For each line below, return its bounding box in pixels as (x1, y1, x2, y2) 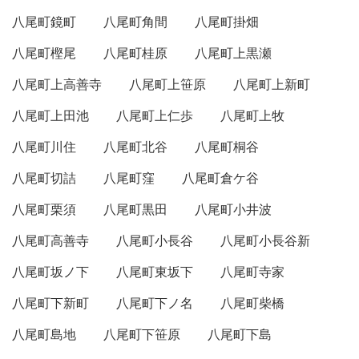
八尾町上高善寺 (12, 75, 102, 94)
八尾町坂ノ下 (12, 263, 89, 281)
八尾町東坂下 (116, 263, 193, 281)
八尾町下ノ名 (116, 294, 193, 313)
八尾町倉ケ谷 (182, 169, 259, 188)
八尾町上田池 (12, 107, 89, 125)
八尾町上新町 (233, 75, 310, 94)
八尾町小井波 (195, 200, 272, 219)
